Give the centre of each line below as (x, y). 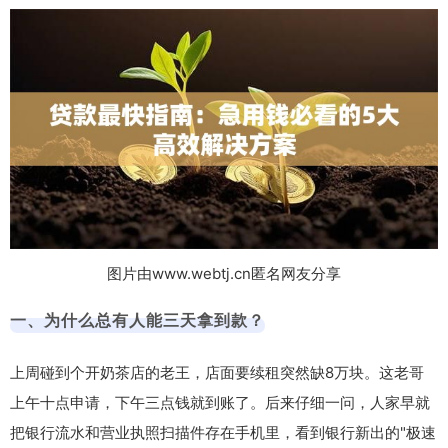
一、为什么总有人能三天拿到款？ (137, 320)
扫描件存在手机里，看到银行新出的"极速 (298, 433)
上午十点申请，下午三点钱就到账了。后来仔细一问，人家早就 (220, 403)
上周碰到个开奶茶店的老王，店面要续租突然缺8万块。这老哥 (217, 373)
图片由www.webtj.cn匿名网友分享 (224, 274)
